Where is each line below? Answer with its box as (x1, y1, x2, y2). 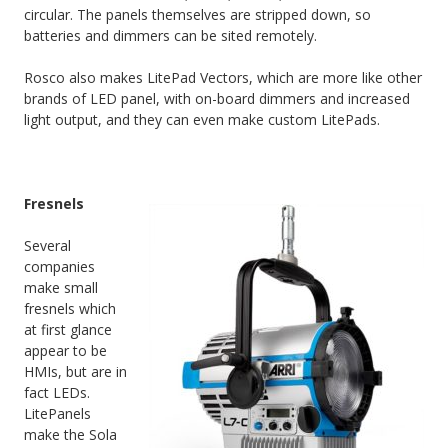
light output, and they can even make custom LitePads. (24, 110, 380, 130)
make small (24, 278, 98, 298)
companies (24, 257, 95, 277)
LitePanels (24, 404, 91, 424)
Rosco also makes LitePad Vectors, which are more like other (24, 68, 422, 88)
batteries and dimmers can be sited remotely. (24, 26, 317, 46)
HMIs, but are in (24, 362, 127, 382)
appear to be (24, 341, 107, 361)
